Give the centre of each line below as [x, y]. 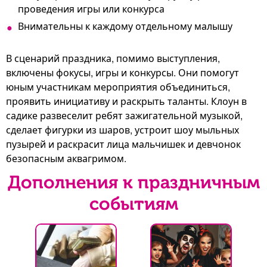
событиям [133, 204]
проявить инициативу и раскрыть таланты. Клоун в [126, 101]
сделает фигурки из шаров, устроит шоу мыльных [122, 129]
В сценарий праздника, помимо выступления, [113, 58]
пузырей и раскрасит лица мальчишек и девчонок [123, 144]
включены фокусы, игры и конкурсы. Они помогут [122, 72]
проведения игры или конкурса [91, 8]
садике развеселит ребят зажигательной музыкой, [124, 115]
